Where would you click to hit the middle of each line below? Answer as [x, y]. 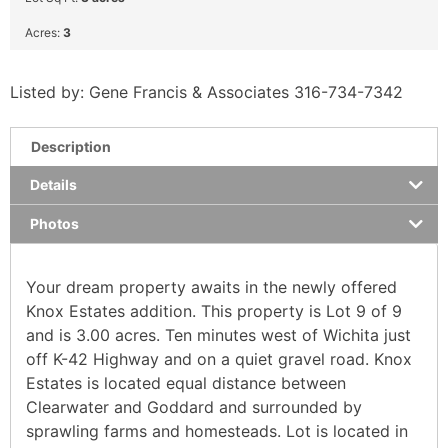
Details [53, 184]
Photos [54, 223]
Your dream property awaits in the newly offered [211, 286]
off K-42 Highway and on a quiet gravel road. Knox [219, 358]
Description [71, 146]
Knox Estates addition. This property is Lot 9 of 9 [214, 310]
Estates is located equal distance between [186, 382]
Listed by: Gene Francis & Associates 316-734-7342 [206, 91]
